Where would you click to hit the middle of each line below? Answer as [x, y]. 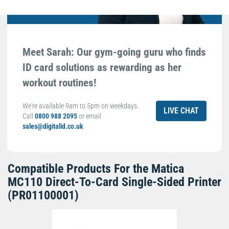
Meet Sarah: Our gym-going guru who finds [114, 52]
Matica [168, 168]
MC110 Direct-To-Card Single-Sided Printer [114, 182]
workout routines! [59, 83]
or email [90, 116]
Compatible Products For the [79, 168]
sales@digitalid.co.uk [53, 126]
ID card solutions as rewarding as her [102, 67]
